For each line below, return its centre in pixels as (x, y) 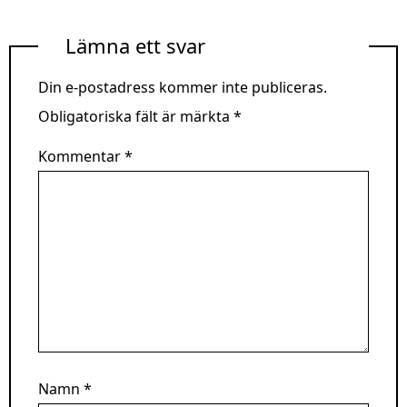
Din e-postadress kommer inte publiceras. (183, 87)
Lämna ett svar (135, 46)
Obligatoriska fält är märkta (136, 116)
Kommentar (81, 156)
